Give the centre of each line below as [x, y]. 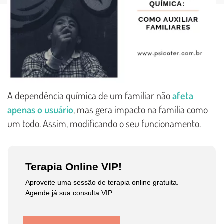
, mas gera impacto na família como [141, 110]
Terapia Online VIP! [74, 167]
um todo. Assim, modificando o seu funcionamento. [104, 124]
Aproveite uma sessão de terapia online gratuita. [102, 183]
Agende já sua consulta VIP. [70, 193]
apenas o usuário [40, 110]
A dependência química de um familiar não [90, 96]
